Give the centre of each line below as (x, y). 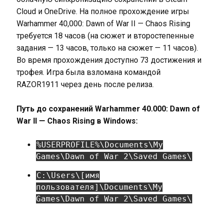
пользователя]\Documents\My (99, 187)
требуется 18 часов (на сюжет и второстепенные (105, 36)
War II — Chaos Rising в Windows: (77, 121)
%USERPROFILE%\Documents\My (100, 145)
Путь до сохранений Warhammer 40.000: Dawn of (108, 109)
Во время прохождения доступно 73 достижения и (109, 60)
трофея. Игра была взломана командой (88, 72)
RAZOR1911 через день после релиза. (85, 84)
